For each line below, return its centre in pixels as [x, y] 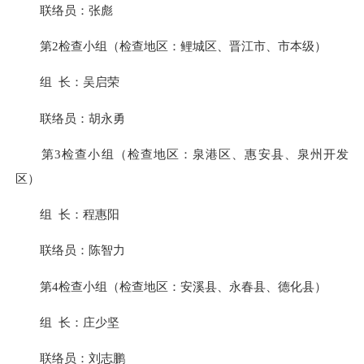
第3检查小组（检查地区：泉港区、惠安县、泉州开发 [182, 154]
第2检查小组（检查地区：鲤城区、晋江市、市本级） [171, 46]
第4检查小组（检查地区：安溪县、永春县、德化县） [171, 286]
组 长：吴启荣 [67, 82]
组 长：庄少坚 [67, 322]
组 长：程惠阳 [67, 214]
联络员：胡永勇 [70, 118]
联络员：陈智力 [70, 250]
